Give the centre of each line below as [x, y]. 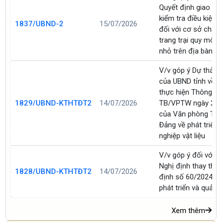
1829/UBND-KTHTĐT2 [54, 103]
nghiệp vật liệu [182, 136]
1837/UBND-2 [39, 24]
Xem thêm [188, 210]
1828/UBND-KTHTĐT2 [54, 171]
